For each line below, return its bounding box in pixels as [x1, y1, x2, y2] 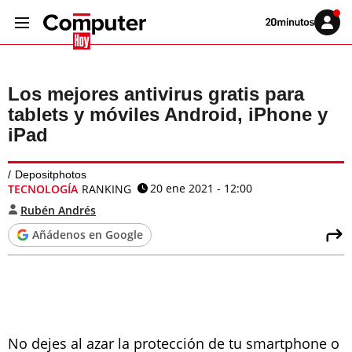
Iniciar [326, 20, 347, 30]
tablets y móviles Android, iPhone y [8, 104, 328, 125]
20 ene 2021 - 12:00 [150, 181, 252, 196]
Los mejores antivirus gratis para [8, 83, 304, 104]
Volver [265, 16, 287, 26]
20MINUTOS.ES [265, 34, 324, 43]
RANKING [82, 181, 131, 196]
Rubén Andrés [20, 203, 96, 218]
